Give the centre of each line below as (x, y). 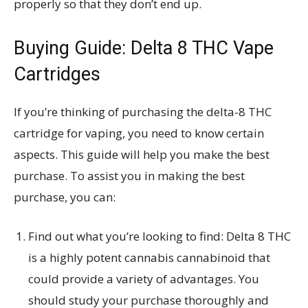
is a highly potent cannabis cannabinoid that (149, 257)
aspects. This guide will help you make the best (142, 154)
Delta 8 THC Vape (202, 48)
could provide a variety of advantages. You (144, 278)
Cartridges (59, 74)
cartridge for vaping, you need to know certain (139, 133)
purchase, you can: (65, 197)
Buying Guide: (72, 48)
